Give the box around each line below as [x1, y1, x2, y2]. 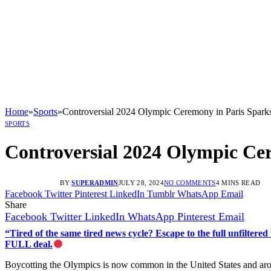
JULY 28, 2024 [118, 178, 164, 186]
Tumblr [147, 188, 175, 199]
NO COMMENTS [163, 178, 216, 186]
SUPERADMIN [71, 178, 119, 186]
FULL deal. [5, 238, 53, 249]
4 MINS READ [215, 178, 261, 186]
